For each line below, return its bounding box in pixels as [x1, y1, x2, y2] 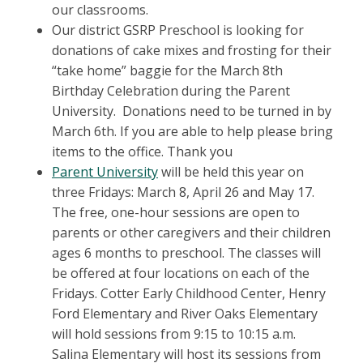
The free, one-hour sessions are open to [52, 203, 300, 222]
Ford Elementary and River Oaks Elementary [52, 305, 318, 323]
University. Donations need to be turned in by [52, 102, 331, 121]
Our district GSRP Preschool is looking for [52, 21, 304, 40]
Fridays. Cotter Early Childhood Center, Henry [52, 284, 326, 303]
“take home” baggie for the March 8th [52, 62, 283, 80]
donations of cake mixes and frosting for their [52, 41, 331, 60]
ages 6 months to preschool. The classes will [52, 244, 321, 263]
